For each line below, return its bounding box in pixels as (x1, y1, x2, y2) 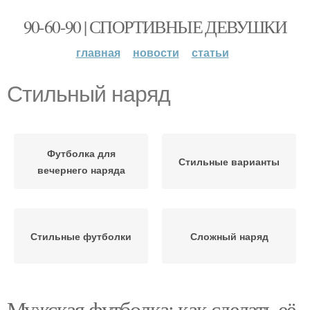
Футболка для (46, 146, 116, 160)
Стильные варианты (179, 154, 280, 168)
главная (75, 44, 120, 60)
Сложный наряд (190, 229, 268, 243)
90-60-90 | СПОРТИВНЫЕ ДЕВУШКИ (23, 15, 287, 38)
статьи (191, 44, 229, 60)
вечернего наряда (37, 163, 125, 176)
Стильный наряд (7, 82, 170, 107)
